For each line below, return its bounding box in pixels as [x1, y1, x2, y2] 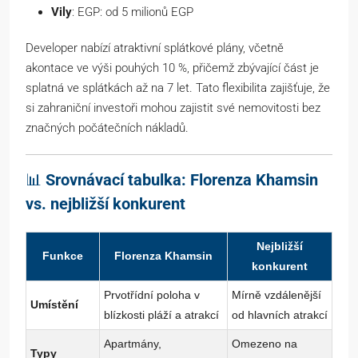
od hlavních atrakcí [232, 308, 328, 322]
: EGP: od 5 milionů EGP [72, 5, 193, 20]
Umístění [30, 298, 78, 312]
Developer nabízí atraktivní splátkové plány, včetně [26, 41, 284, 56]
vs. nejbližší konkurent [26, 194, 185, 214]
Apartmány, [104, 337, 161, 351]
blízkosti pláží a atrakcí [104, 308, 219, 322]
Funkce [42, 249, 83, 263]
